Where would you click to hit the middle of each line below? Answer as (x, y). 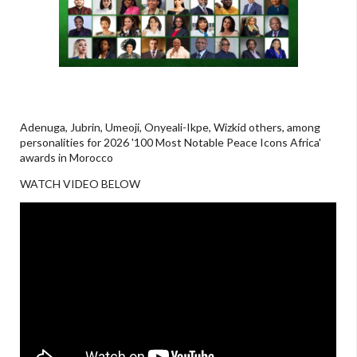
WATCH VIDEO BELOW (81, 184)
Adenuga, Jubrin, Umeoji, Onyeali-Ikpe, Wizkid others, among (170, 127)
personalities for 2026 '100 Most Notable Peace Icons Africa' (171, 143)
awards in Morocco (67, 158)
